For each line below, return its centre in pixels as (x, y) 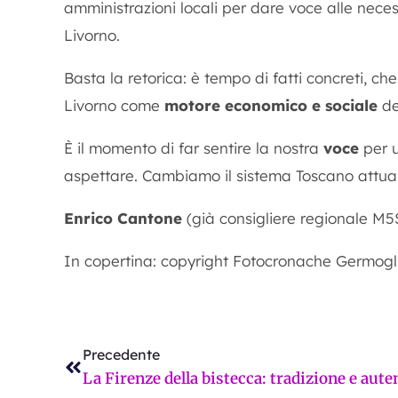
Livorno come (114, 105)
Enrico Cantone (125, 218)
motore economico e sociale (271, 105)
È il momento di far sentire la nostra (194, 148)
